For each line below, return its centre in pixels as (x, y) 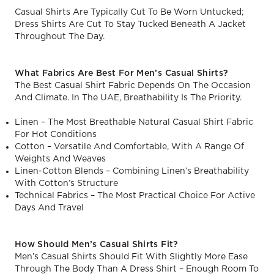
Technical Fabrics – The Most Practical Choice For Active (135, 195)
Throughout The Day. (60, 36)
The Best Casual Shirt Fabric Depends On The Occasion (133, 85)
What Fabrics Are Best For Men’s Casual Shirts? (122, 73)
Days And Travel (49, 208)
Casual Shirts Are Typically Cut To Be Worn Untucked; (129, 12)
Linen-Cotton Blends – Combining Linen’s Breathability (132, 171)
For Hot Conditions (56, 134)
